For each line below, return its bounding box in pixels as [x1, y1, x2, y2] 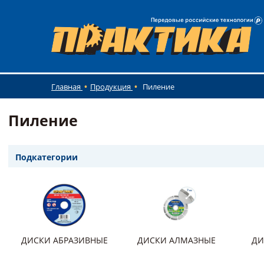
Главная [51, 81, 82, 92]
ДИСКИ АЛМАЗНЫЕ [137, 235, 216, 246]
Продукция [90, 81, 133, 92]
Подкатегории [15, 151, 78, 163]
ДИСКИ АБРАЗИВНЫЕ [21, 235, 108, 246]
